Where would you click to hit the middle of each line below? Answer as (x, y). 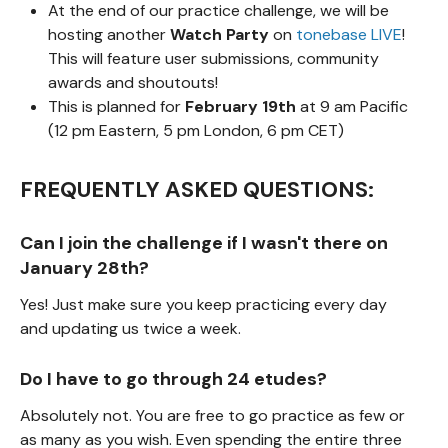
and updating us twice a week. (130, 328)
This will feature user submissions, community (213, 58)
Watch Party (221, 34)
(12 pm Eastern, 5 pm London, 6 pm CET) (196, 130)
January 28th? (84, 268)
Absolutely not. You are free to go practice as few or (212, 415)
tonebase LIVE (349, 34)
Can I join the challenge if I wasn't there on (204, 243)
